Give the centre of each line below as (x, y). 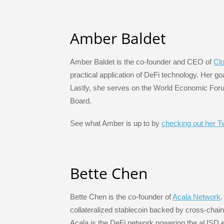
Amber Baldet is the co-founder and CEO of (142, 62)
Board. (81, 101)
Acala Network (196, 197)
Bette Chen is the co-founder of (121, 197)
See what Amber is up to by (116, 123)
